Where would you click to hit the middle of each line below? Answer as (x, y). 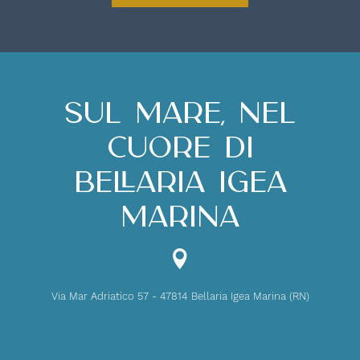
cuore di (180, 148)
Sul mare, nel (180, 114)
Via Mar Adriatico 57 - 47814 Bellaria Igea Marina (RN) (180, 296)
